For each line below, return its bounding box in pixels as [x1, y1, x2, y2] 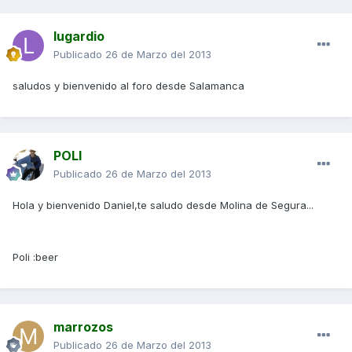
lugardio [53, 28, 104, 45]
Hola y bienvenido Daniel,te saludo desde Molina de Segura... [13, 199, 313, 212]
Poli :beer [13, 251, 58, 264]
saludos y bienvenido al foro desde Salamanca [13, 79, 244, 93]
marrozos [53, 319, 113, 335]
